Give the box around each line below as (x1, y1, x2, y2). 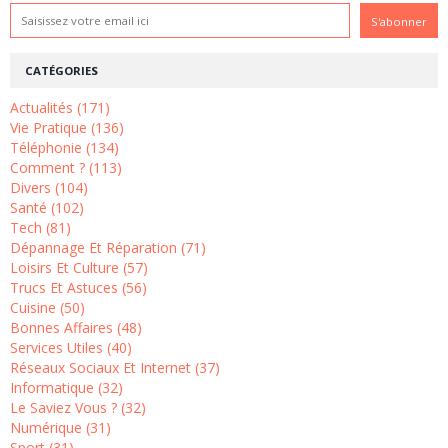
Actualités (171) (10, 98, 110, 118)
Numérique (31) (10, 418, 111, 438)
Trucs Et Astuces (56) (10, 278, 147, 298)
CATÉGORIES (25, 63, 98, 79)
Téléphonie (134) (10, 138, 119, 158)
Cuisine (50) (10, 298, 85, 318)
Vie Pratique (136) (10, 118, 124, 138)
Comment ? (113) (10, 158, 122, 178)
